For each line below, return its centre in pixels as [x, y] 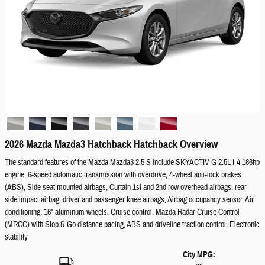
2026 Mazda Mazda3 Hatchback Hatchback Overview [111, 144]
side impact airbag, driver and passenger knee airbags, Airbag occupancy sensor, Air [129, 200]
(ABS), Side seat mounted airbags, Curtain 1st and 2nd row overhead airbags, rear [126, 188]
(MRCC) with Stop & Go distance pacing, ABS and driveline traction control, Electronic [132, 225]
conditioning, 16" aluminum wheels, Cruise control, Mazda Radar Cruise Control [122, 212]
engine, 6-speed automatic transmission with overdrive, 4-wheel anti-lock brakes [123, 175]
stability [16, 237]
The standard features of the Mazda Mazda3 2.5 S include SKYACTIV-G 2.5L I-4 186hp [132, 163]
